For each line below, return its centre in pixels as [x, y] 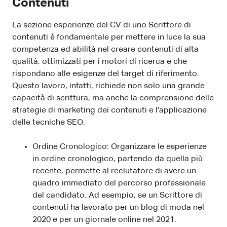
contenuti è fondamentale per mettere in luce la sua [109, 38]
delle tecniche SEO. [49, 123]
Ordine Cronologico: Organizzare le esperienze [120, 147]
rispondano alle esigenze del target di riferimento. [106, 74]
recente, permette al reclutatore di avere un [114, 172]
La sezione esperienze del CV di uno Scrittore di [102, 26]
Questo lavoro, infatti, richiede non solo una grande [108, 86]
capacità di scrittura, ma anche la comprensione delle [113, 99]
